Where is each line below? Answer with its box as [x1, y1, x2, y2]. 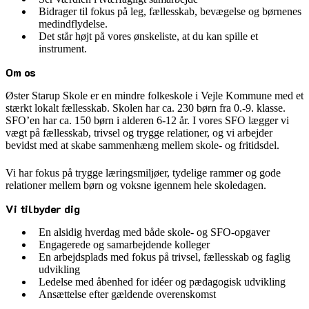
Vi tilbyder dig [6, 201, 80, 217]
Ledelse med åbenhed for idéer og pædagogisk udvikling [39, 276, 286, 288]
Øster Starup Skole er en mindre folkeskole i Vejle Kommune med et [6, 89, 303, 101]
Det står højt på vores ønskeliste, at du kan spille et [39, 30, 258, 42]
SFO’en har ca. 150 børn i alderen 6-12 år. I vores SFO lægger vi [6, 114, 289, 126]
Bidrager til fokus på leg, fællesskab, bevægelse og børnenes [39, 5, 301, 17]
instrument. [39, 42, 87, 54]
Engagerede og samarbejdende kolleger [39, 239, 210, 251]
